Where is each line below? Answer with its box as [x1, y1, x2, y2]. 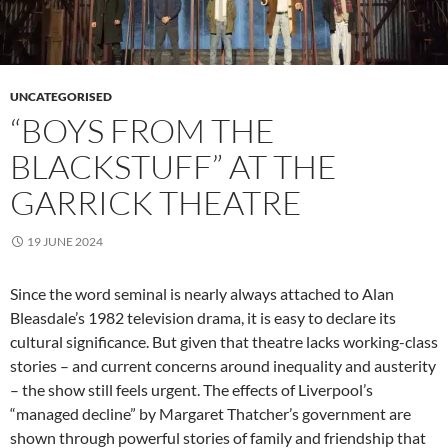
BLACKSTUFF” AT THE [10, 146, 337, 188]
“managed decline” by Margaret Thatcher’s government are [10, 404, 411, 424]
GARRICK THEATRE [10, 182, 302, 224]
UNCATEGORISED [10, 89, 112, 105]
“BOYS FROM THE [10, 110, 275, 152]
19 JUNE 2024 [27, 234, 103, 250]
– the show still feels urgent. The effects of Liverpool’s [10, 380, 373, 400]
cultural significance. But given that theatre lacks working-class [10, 332, 438, 352]
